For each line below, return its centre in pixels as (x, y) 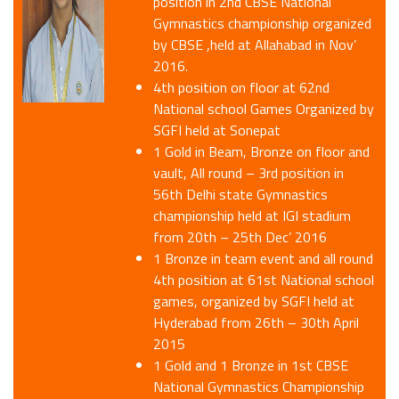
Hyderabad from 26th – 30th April (256, 323)
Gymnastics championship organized (263, 24)
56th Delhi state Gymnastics (241, 195)
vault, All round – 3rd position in (249, 173)
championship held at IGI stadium (252, 216)
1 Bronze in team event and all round (264, 259)
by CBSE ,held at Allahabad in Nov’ (255, 45)
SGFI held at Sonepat (217, 130)
